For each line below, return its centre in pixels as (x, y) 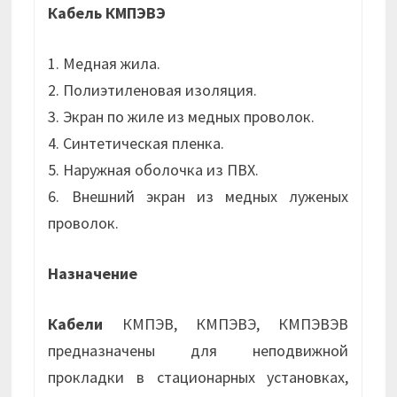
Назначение (93, 274)
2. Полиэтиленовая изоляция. (153, 90)
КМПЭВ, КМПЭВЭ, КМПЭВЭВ (226, 324)
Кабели (76, 324)
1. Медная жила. (105, 64)
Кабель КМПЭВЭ (107, 13)
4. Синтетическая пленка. (136, 144)
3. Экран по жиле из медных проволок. (182, 117)
